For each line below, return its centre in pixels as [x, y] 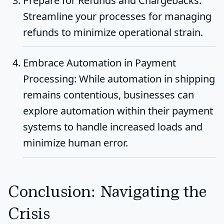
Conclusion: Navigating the [107, 193]
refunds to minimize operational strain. [113, 32]
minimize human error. [75, 143]
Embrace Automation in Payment [99, 63]
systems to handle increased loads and [113, 127]
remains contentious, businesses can [108, 95]
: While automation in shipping [144, 79]
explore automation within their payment [118, 111]
